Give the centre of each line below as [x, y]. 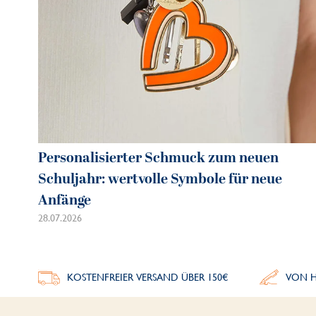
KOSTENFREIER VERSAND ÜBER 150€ [148, 277]
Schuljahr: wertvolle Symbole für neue [160, 179]
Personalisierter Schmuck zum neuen [158, 158]
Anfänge [65, 200]
